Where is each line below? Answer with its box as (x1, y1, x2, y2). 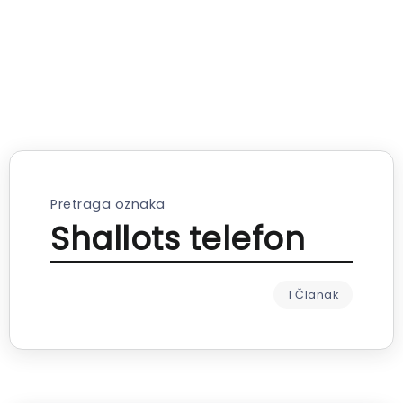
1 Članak (288, 287, 338, 303)
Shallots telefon (50, 217, 305, 262)
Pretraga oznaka (50, 195, 166, 214)
